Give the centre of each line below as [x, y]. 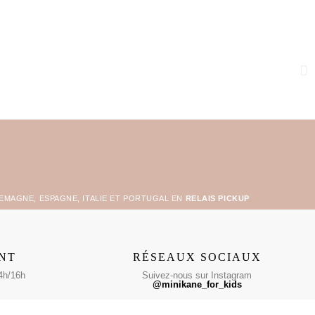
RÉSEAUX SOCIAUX [197, 257]
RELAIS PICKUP [217, 199]
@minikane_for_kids [197, 285]
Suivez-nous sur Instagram [197, 276]
